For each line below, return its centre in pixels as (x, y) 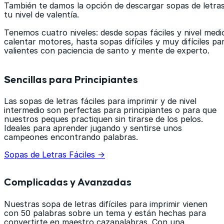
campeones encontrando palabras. (71, 137)
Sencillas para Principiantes (71, 80)
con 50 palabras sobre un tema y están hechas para (105, 213)
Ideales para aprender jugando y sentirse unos (93, 128)
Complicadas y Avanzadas (68, 182)
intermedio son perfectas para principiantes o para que (110, 110)
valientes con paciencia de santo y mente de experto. (107, 50)
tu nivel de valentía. (41, 14)
